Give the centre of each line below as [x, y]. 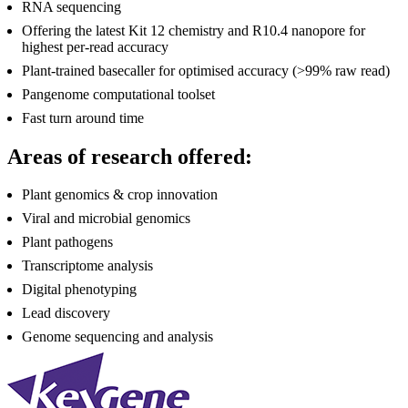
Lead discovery [66, 313]
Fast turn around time [83, 117]
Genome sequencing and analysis [117, 337]
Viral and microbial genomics [106, 219]
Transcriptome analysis [87, 266]
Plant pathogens [67, 242]
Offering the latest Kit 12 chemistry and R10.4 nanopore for [194, 30]
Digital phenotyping [79, 290]
